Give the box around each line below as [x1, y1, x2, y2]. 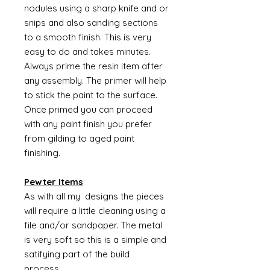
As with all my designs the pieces [24, 190, 164, 202]
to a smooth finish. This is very [24, 31, 151, 43]
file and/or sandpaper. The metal [24, 219, 162, 231]
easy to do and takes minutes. [24, 46, 151, 57]
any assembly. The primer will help [24, 75, 166, 86]
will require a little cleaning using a [24, 205, 166, 216]
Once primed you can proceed [24, 104, 152, 115]
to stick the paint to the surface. [24, 89, 157, 101]
